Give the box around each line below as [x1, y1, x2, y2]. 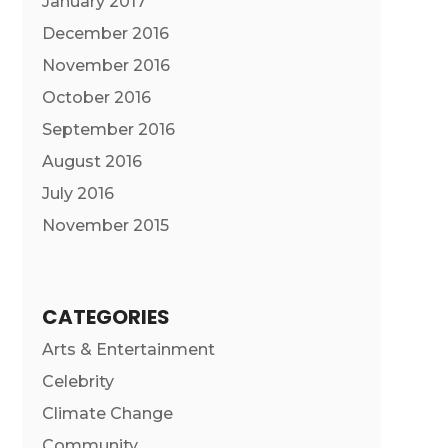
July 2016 [41, 184, 114, 204]
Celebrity [41, 371, 114, 391]
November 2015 [41, 216, 169, 236]
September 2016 [41, 120, 175, 140]
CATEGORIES [41, 302, 170, 331]
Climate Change [41, 403, 173, 423]
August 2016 [41, 152, 142, 172]
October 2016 [41, 88, 151, 108]
